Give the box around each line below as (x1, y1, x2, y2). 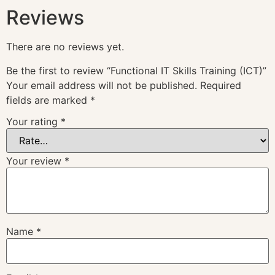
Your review (6, 155, 64, 168)
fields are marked (6, 93, 90, 106)
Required (200, 79, 241, 91)
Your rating (6, 115, 61, 128)
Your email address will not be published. (6, 79, 197, 91)
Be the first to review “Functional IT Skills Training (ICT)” (6, 64, 266, 77)
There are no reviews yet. (6, 41, 124, 53)
